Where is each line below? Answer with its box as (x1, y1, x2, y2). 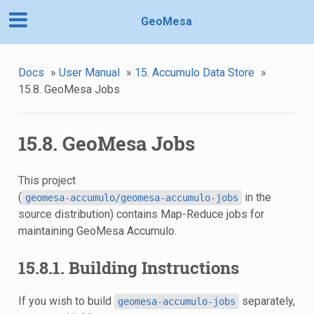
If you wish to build (18, 294, 114, 308)
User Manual (58, 65, 120, 79)
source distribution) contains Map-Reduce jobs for (18, 207, 264, 221)
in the (241, 191, 271, 205)
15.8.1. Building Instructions (18, 257, 239, 280)
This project (18, 174, 76, 188)
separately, (238, 294, 295, 308)
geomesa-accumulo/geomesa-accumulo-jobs (25, 192, 238, 204)
